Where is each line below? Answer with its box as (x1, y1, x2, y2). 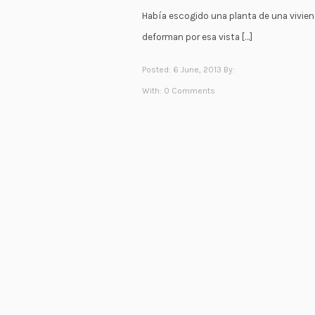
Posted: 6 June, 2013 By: (142, 64, 235, 75)
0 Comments (164, 85, 215, 96)
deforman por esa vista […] (142, 32, 252, 43)
